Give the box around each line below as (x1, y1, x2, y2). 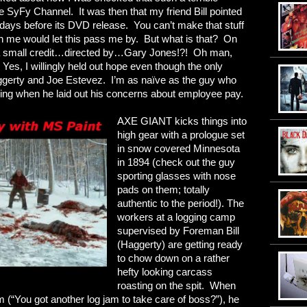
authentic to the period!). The (117, 197, 245, 209)
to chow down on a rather (117, 252, 230, 264)
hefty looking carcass (117, 266, 213, 278)
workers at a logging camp (117, 211, 236, 223)
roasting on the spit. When (117, 280, 236, 291)
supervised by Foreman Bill (117, 225, 240, 236)
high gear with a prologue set (117, 129, 245, 140)
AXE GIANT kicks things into (117, 115, 247, 127)
